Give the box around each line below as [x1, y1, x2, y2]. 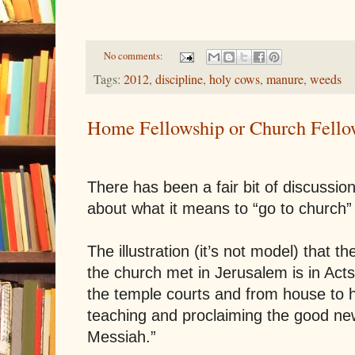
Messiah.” [87, 328, 156, 346]
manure [266, 71, 303, 89]
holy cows [209, 71, 260, 89]
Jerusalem [215, 264, 288, 282]
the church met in [87, 264, 215, 282]
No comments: [103, 48, 166, 63]
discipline [155, 71, 203, 89]
